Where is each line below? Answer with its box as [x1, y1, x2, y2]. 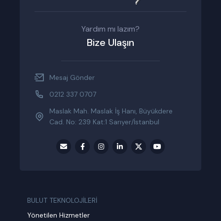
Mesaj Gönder [49, 73, 95, 82]
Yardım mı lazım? [81, 24, 140, 34]
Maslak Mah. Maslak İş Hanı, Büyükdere [49, 107, 173, 115]
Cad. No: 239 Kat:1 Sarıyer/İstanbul [49, 117, 160, 126]
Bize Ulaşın [87, 36, 134, 49]
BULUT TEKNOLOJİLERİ [27, 196, 98, 205]
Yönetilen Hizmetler [27, 211, 90, 220]
